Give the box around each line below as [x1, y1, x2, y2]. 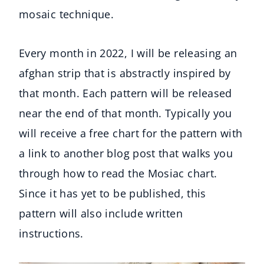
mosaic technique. [19, 7, 114, 22]
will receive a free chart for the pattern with [19, 126, 243, 141]
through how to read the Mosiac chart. [19, 166, 217, 181]
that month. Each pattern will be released [19, 86, 232, 101]
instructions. [19, 226, 84, 241]
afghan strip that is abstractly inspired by [19, 66, 231, 81]
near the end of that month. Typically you [19, 106, 232, 121]
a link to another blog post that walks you [19, 146, 233, 161]
